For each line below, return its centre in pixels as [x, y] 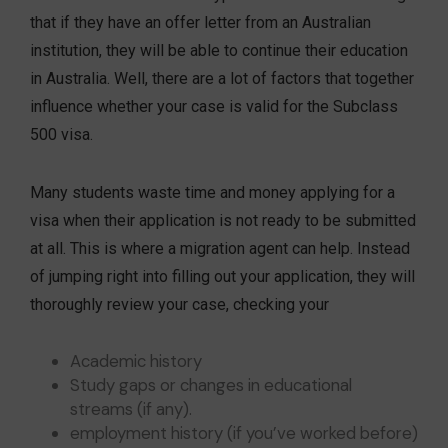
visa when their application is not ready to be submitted [223, 221]
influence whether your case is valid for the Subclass [214, 107]
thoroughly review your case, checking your [179, 305]
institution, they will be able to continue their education [219, 51]
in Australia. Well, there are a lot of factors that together [222, 79]
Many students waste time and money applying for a [212, 193]
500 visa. [61, 135]
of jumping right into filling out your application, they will [222, 277]
